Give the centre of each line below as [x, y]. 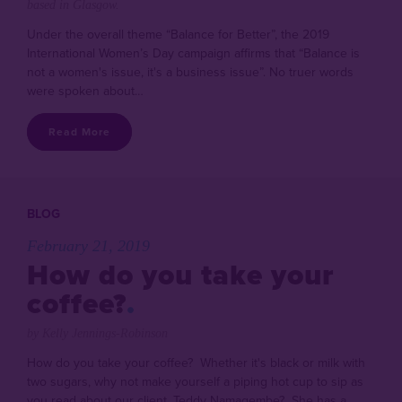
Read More [79, 131]
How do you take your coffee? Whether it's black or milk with [196, 363]
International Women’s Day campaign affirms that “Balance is [193, 53]
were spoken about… [85, 91]
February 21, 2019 [88, 246]
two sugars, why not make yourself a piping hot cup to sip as [195, 381]
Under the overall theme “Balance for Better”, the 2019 [178, 34]
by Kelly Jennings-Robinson [97, 333]
